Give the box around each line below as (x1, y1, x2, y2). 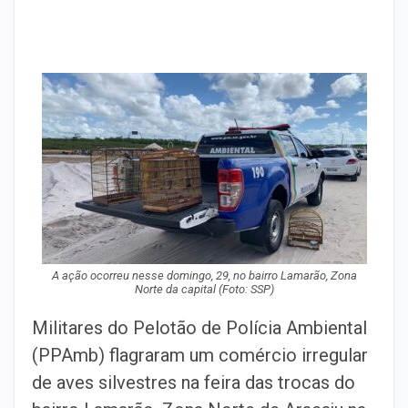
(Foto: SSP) (218, 282, 274, 296)
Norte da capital (134, 282, 219, 296)
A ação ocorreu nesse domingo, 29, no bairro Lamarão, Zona (51, 269, 357, 282)
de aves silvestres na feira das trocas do (32, 372, 355, 393)
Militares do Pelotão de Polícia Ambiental (32, 317, 367, 339)
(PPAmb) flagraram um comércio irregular (32, 344, 368, 366)
